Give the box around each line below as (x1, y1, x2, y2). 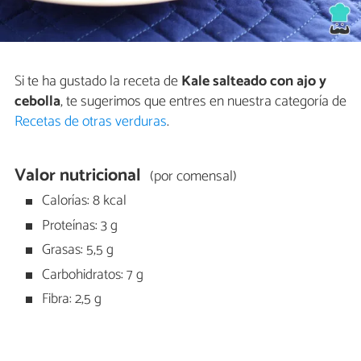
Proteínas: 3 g (39, 214, 118, 238)
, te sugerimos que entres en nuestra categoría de (60, 89, 346, 114)
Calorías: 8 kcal (39, 189, 127, 214)
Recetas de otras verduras (15, 110, 167, 135)
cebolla (15, 89, 60, 114)
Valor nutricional (15, 161, 142, 191)
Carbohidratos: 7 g (39, 263, 144, 287)
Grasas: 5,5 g (39, 239, 114, 263)
